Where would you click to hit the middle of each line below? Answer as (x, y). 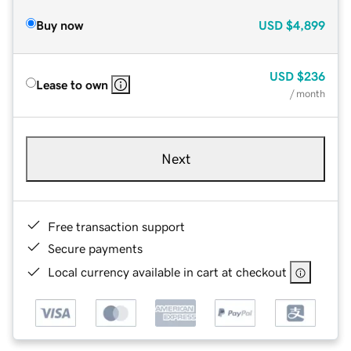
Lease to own (72, 84)
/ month (308, 93)
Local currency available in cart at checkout (167, 271)
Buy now (60, 25)
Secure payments (95, 248)
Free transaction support (116, 226)
